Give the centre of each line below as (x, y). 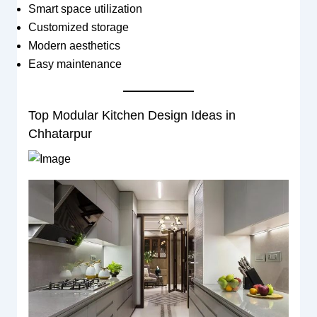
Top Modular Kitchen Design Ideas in (132, 115)
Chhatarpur (60, 133)
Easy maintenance (75, 64)
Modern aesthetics (74, 45)
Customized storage (78, 27)
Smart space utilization (85, 8)
